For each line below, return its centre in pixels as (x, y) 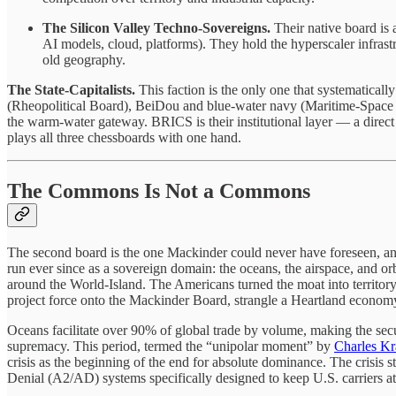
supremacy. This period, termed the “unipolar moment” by (171, 346)
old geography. (84, 59)
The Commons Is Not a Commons (159, 190)
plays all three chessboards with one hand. (124, 137)
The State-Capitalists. (71, 89)
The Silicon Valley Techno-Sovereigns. (156, 27)
